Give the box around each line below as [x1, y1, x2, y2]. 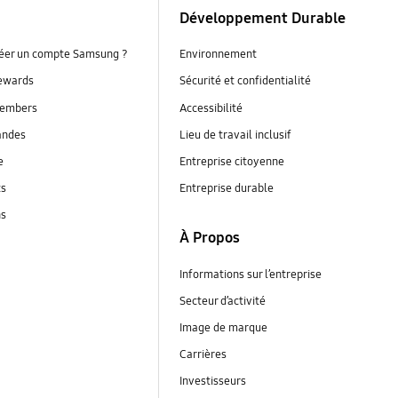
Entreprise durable [179, 180, 276, 195]
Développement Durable [179, 8, 346, 28]
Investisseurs [179, 374, 249, 389]
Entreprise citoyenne [179, 154, 287, 169]
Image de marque [179, 321, 267, 336]
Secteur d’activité [179, 294, 266, 309]
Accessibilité [179, 100, 243, 115]
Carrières [179, 347, 227, 362]
